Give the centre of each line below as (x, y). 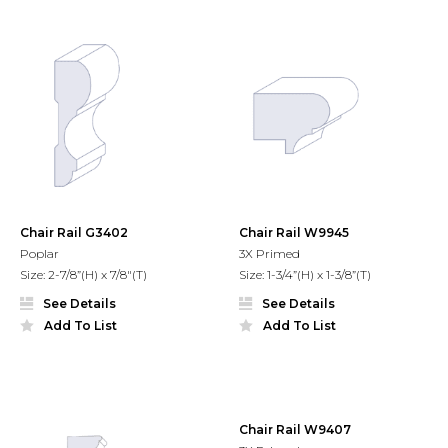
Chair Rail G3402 (74, 233)
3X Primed (269, 254)
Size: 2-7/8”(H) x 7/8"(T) (83, 275)
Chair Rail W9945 (294, 233)
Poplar (39, 254)
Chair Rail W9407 (295, 430)
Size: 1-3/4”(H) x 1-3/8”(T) (305, 275)
